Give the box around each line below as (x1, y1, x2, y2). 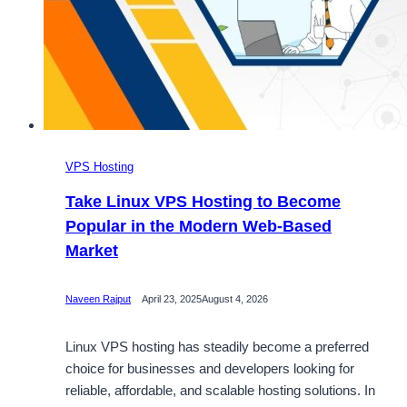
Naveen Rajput (65, 293, 131, 305)
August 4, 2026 (202, 293, 268, 305)
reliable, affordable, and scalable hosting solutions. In (65, 382, 375, 398)
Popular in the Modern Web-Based (65, 216, 332, 235)
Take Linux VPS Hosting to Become (65, 192, 341, 211)
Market (65, 241, 118, 260)
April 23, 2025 (142, 293, 202, 305)
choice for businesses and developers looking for (65, 360, 354, 376)
